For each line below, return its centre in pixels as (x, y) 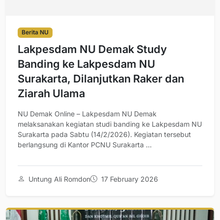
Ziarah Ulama (51, 93)
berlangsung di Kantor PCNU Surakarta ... (85, 144)
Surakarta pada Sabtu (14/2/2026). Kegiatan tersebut (104, 134)
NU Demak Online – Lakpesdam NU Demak (87, 113)
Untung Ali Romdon (58, 179)
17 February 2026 (129, 179)
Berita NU (35, 32)
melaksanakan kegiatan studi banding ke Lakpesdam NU (110, 124)
